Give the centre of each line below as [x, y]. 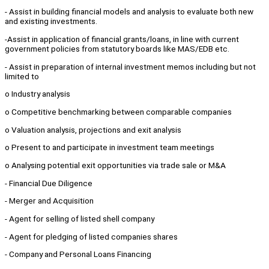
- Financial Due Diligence [49, 183]
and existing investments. [51, 21]
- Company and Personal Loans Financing [78, 254]
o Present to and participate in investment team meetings [110, 147]
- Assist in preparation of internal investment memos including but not [130, 66]
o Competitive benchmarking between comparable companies [118, 112]
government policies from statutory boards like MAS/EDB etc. [117, 49]
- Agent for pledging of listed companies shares [91, 236]
